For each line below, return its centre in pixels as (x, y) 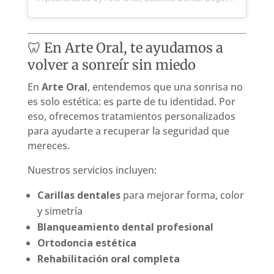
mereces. (48, 145)
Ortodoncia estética (87, 243)
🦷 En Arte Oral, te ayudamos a (125, 47)
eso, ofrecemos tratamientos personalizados (131, 116)
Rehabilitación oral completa (108, 258)
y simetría (60, 211)
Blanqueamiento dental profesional (125, 227)
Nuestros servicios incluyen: (92, 170)
